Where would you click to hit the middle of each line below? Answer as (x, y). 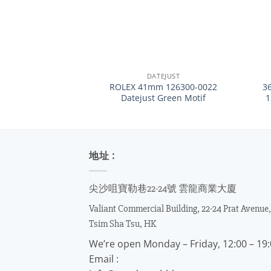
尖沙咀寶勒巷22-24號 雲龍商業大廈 (163, 188)
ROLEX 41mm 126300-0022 (164, 87)
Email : (104, 259)
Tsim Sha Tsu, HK (122, 224)
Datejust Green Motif (164, 97)
